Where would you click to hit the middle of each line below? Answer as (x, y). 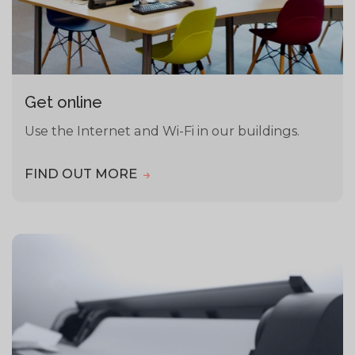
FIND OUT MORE (83, 174)
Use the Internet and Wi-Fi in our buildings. (162, 131)
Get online (64, 103)
